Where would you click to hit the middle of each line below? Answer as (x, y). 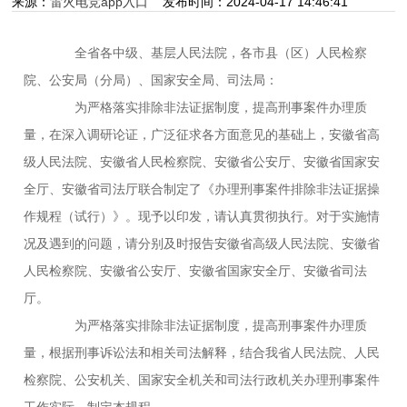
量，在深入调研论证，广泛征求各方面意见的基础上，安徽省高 (202, 134)
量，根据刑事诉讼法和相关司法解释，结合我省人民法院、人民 (202, 352)
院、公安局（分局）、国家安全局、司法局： (151, 79)
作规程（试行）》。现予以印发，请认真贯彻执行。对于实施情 (202, 216)
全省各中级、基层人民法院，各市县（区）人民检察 (208, 52)
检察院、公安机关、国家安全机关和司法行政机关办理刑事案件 (202, 379)
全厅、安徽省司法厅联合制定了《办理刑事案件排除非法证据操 (202, 189)
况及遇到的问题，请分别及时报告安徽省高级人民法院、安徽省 (202, 243)
